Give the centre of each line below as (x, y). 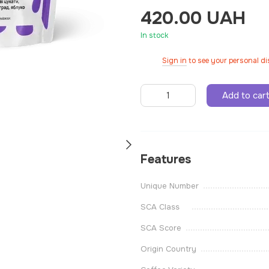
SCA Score (161, 228)
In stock (154, 35)
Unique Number (170, 186)
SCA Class (160, 207)
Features (166, 159)
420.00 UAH (193, 18)
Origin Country (168, 249)
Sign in (174, 60)
